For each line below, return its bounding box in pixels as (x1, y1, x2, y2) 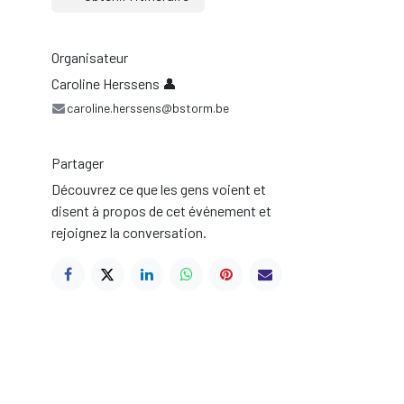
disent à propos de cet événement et (51, 201, 271, 219)
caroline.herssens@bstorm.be (66, 99, 229, 115)
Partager (51, 153, 104, 171)
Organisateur (51, 48, 128, 66)
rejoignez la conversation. (51, 223, 207, 241)
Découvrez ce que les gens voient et (51, 179, 266, 197)
